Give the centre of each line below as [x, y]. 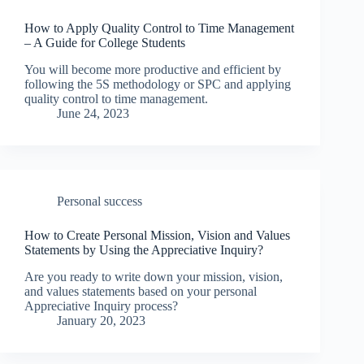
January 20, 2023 [101, 320]
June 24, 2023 [93, 113]
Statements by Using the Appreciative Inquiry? [144, 249]
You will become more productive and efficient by [153, 69]
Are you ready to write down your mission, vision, [154, 276]
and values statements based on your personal [141, 291]
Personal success [100, 201]
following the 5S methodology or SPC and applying [158, 84]
